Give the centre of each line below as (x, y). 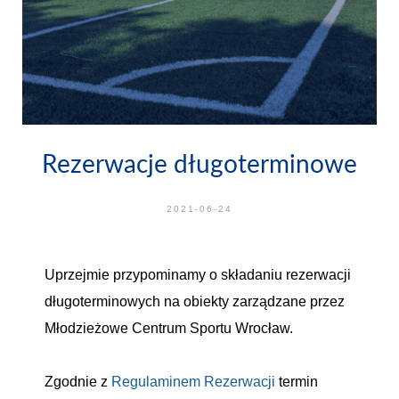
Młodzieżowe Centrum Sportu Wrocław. (169, 328)
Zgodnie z (78, 382)
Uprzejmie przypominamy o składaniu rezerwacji (198, 275)
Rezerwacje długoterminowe (199, 163)
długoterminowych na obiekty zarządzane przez (195, 301)
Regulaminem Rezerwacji (193, 382)
